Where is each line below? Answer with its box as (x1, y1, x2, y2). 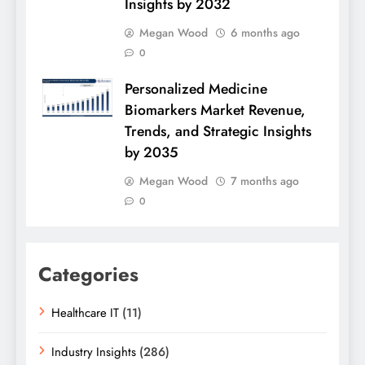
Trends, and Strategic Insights (125, 121, 311, 143)
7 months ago (231, 173, 299, 190)
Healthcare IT (51, 304, 119, 323)
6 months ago (231, 24, 300, 42)
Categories (38, 260, 139, 289)
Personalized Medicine (125, 78, 267, 100)
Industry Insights (51, 343, 136, 362)
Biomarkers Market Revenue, (125, 99, 306, 121)
